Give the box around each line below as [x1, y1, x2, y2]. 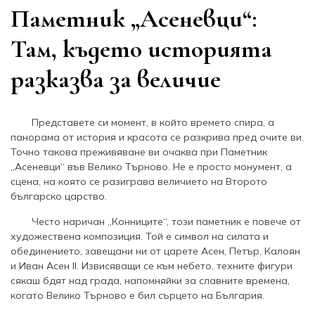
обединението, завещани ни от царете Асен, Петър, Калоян [11, 244, 300, 257]
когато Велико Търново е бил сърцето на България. [11, 288, 264, 302]
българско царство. [11, 189, 107, 202]
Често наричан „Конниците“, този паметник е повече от [32, 214, 301, 228]
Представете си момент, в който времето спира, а [32, 115, 274, 129]
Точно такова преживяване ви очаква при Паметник [11, 145, 267, 158]
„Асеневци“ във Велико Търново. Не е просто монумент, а [11, 160, 292, 173]
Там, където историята [11, 33, 272, 64]
